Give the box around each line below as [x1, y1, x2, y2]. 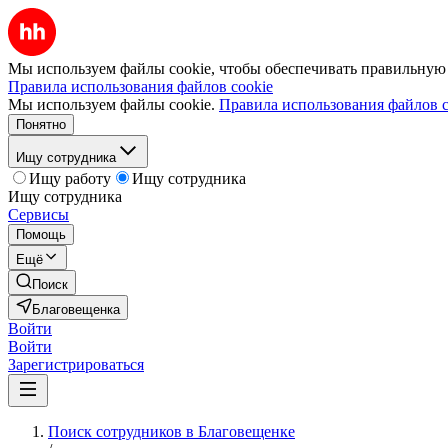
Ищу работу [29, 170, 111, 187]
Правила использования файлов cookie [8, 78, 273, 95]
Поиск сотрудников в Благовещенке [48, 423, 295, 440]
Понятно [16, 117, 66, 132]
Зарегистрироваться [8, 356, 144, 373]
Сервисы [8, 206, 69, 223]
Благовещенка [32, 302, 120, 317]
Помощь [16, 227, 66, 242]
